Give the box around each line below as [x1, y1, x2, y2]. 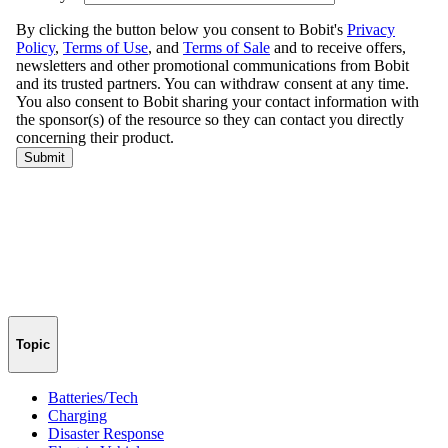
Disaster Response [48, 424, 164, 442]
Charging [48, 406, 107, 424]
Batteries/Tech [48, 388, 138, 406]
